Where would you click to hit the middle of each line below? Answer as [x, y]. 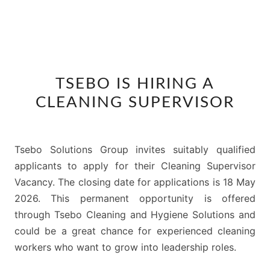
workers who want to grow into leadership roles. [125, 247]
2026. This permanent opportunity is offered [135, 198]
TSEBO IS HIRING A [135, 84]
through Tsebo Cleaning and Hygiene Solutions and [135, 215]
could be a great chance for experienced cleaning [135, 231]
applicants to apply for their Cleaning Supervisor [135, 166]
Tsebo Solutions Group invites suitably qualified [135, 149]
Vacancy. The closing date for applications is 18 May [135, 182]
